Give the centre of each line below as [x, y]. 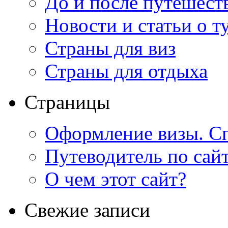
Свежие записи [87, 210]
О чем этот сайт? [116, 179]
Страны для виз [110, 48]
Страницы [67, 102]
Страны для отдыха [126, 71]
